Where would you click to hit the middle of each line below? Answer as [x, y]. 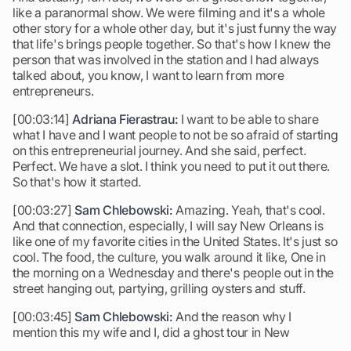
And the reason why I [232, 317]
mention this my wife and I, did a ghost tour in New [151, 332]
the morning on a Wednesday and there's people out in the [174, 273]
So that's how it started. [77, 182]
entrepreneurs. [53, 91]
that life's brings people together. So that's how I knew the [172, 44]
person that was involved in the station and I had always [166, 60]
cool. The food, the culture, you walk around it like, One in [169, 257]
